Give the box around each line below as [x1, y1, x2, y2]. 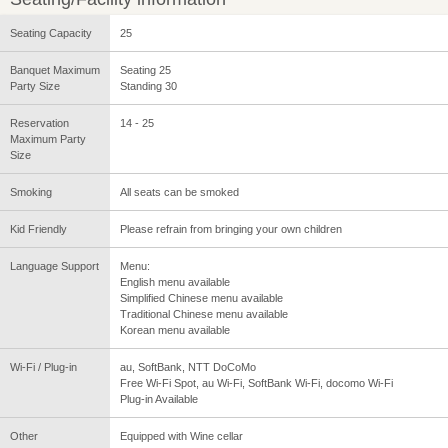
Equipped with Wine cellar [120, 430, 243, 443]
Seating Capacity [10, 27, 92, 40]
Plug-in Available [120, 393, 198, 406]
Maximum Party [10, 133, 86, 146]
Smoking [10, 186, 52, 199]
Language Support [10, 260, 99, 273]
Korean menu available [120, 324, 230, 337]
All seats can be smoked [120, 186, 239, 199]
